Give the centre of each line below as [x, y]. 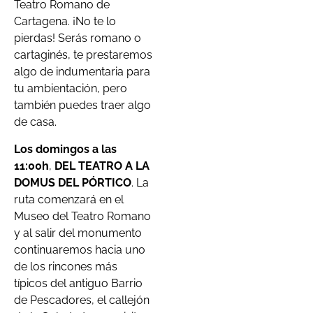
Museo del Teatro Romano [82, 216]
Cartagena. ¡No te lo [65, 22]
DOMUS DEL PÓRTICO [73, 182]
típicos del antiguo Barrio [78, 283]
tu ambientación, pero [71, 89]
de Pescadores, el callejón [82, 300]
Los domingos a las [65, 149]
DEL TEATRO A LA [101, 166]
